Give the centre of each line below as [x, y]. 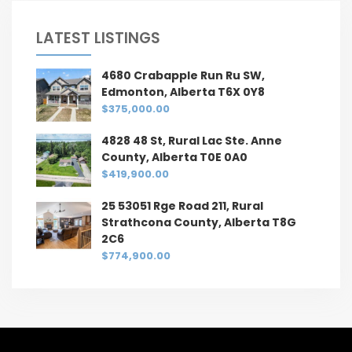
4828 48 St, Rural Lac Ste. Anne [192, 140]
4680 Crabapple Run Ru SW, [183, 75]
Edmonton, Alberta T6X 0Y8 [183, 92]
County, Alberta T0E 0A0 [174, 157]
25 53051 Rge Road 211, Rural [182, 205]
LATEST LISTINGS [98, 38]
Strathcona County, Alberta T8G [199, 222]
